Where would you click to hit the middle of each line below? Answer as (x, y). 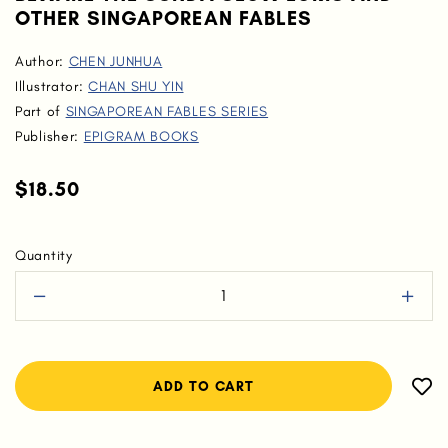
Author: (42, 61)
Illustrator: (52, 86)
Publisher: (49, 136)
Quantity (44, 255)
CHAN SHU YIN (136, 86)
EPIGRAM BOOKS (141, 136)
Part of (40, 111)
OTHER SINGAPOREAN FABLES (164, 18)
